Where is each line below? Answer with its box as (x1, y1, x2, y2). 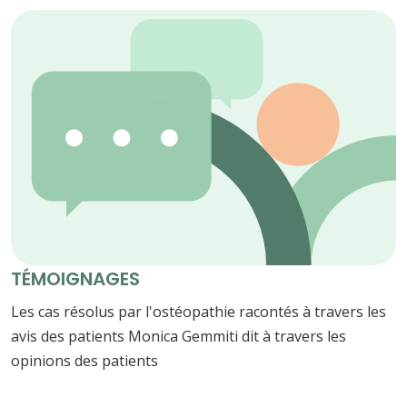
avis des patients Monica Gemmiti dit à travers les (11, 326, 346, 347)
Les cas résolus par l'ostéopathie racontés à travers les (11, 302, 386, 323)
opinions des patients (11, 351, 158, 372)
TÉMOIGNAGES (11, 266, 140, 293)
